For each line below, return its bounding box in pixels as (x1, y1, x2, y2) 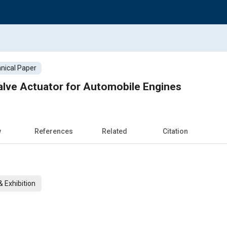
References (34, 127, 73, 135)
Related (102, 127, 127, 135)
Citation (163, 127, 188, 135)
